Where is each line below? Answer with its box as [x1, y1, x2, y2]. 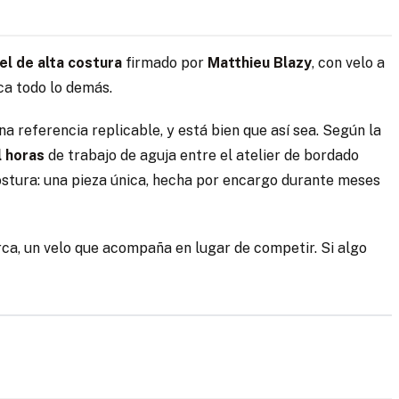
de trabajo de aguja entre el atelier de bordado [45, 147, 359, 165]
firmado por [122, 54, 208, 72]
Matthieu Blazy [208, 54, 312, 72]
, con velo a [312, 54, 385, 72]
